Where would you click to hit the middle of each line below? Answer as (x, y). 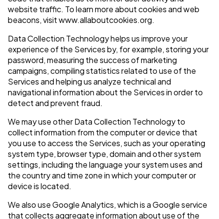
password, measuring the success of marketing (92, 60)
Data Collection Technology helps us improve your (98, 39)
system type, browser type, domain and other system (104, 154)
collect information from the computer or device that (103, 132)
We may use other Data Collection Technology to (97, 122)
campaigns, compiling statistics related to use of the (102, 71)
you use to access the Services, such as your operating (107, 143)
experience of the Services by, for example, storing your (108, 49)
